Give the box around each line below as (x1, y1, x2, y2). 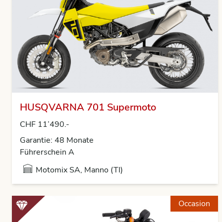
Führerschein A (20, 147, 74, 158)
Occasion (178, 198, 210, 209)
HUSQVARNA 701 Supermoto (20, 101, 156, 114)
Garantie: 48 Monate (20, 135, 94, 146)
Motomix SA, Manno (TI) (36, 165, 123, 175)
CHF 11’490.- (20, 119, 69, 130)
